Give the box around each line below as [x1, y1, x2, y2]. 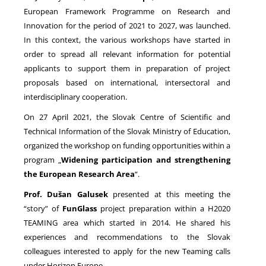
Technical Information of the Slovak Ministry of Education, [24, 125, 230, 137]
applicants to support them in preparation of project [24, 62, 230, 74]
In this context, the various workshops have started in [24, 34, 230, 45]
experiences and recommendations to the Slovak [24, 231, 230, 242]
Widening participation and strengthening [61, 154, 230, 165]
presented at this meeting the [113, 188, 231, 199]
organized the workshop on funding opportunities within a [24, 140, 230, 151]
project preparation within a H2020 [97, 202, 230, 214]
